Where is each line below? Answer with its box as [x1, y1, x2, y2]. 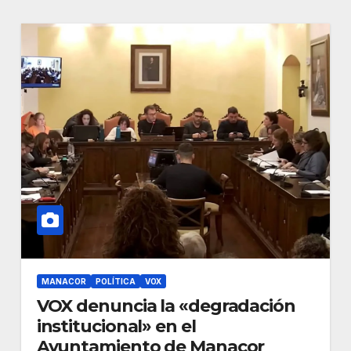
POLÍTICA [95, 277, 136, 286]
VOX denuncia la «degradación [36, 295, 295, 317]
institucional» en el [36, 316, 196, 337]
